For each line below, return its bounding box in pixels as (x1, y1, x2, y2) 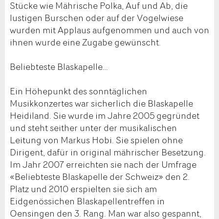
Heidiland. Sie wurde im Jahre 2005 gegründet (10, 109, 199, 122)
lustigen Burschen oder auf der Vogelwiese (10, 11, 183, 24)
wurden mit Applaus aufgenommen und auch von (10, 23, 209, 36)
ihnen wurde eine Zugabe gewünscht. (10, 35, 161, 48)
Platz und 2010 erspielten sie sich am (10, 182, 157, 195)
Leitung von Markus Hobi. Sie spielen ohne (10, 133, 183, 146)
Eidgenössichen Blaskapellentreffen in (10, 194, 165, 207)
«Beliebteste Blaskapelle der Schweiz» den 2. (10, 170, 190, 183)
